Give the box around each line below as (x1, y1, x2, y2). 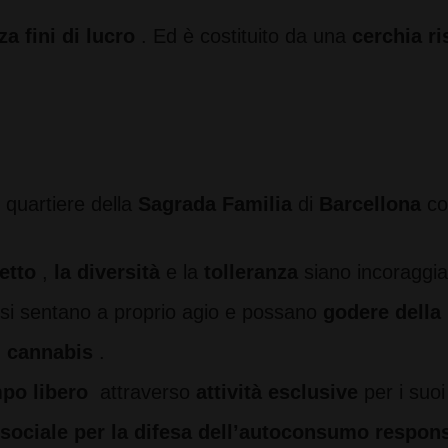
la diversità (54, 261, 160, 283)
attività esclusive (196, 381, 358, 403)
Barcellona (319, 193, 421, 215)
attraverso (88, 381, 196, 403)
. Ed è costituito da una (135, 25, 352, 47)
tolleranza (204, 261, 298, 283)
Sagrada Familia (138, 193, 292, 215)
